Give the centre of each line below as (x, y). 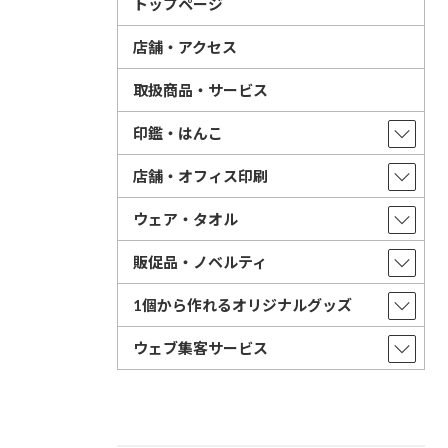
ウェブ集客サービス (200, 348)
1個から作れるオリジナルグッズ (242, 305)
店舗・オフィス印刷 (200, 176)
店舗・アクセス (185, 47)
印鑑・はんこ (178, 133)
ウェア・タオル (185, 219)
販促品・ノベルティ (200, 262)
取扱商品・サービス (200, 90)
